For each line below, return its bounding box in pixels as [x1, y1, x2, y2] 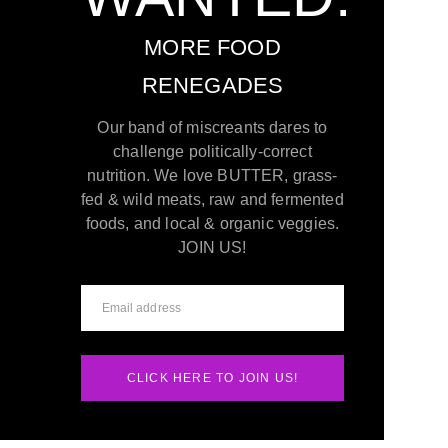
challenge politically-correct [113, 142, 312, 160]
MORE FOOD [144, 34, 281, 60]
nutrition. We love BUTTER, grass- [87, 166, 338, 184]
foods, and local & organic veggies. [85, 214, 340, 232]
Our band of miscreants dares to [97, 118, 328, 136]
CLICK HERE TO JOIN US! [126, 370, 299, 385]
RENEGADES [141, 72, 284, 98]
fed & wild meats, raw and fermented [81, 190, 344, 208]
